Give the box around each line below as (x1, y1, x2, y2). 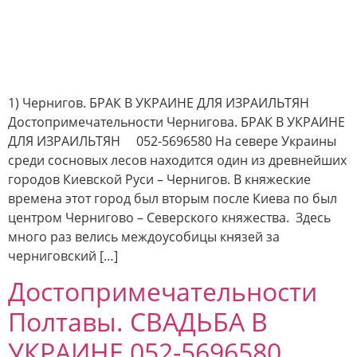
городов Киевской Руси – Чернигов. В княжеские (8, 170, 311, 188)
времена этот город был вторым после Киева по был (8, 189, 337, 207)
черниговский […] (8, 246, 118, 265)
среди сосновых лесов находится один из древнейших (8, 151, 347, 169)
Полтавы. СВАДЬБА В (8, 304, 268, 339)
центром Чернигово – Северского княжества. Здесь (8, 208, 331, 226)
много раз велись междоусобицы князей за (8, 227, 280, 245)
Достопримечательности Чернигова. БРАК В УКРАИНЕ (8, 112, 345, 131)
